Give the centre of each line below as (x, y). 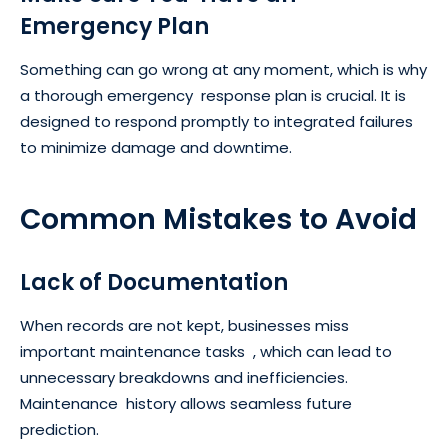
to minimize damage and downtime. (156, 148)
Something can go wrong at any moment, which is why (223, 70)
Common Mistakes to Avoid (218, 220)
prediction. (59, 430)
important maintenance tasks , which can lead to (206, 352)
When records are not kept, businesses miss (184, 326)
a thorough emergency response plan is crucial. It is (213, 96)
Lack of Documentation (154, 283)
